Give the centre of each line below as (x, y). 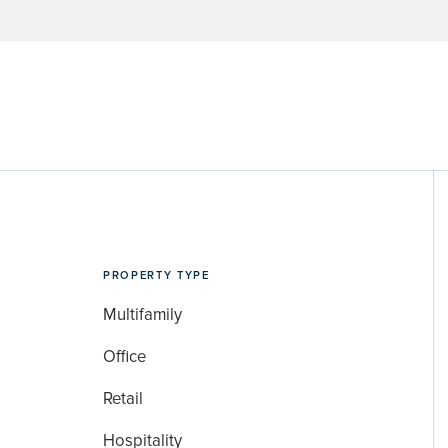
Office (125, 356)
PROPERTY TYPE (156, 276)
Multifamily (143, 315)
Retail (123, 398)
